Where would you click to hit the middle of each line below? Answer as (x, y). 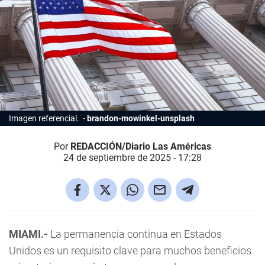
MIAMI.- (28, 234)
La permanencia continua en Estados (135, 234)
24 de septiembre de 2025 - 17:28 (132, 157)
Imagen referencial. (45, 118)
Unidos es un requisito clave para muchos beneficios (130, 250)
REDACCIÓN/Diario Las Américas (141, 146)
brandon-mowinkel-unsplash (141, 118)
